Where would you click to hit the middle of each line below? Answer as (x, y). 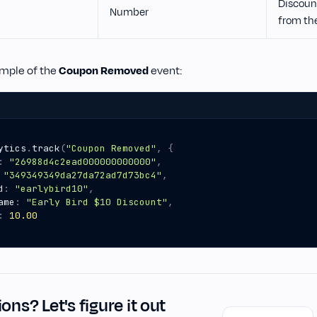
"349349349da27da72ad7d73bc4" (83, 175)
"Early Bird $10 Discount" (97, 202)
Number (129, 12)
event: (165, 71)
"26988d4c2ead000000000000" (83, 162)
